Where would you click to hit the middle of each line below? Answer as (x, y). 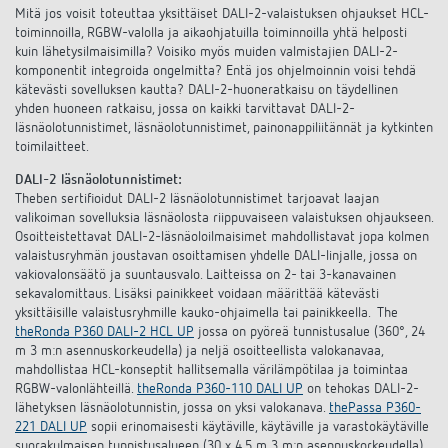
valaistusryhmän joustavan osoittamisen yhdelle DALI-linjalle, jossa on (216, 256)
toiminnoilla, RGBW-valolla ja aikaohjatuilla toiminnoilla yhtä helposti (211, 33)
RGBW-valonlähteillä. (76, 389)
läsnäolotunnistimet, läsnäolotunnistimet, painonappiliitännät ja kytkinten (224, 128)
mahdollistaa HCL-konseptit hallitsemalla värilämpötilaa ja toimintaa (211, 370)
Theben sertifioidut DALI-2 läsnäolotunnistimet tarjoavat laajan (197, 199)
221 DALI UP (51, 427)
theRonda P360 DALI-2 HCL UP (104, 332)
